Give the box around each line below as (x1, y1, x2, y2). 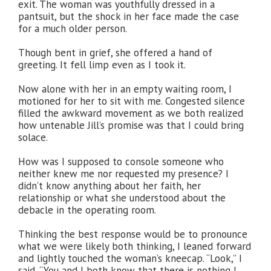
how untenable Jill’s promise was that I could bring (18, 119, 244, 132)
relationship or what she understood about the (18, 191, 226, 204)
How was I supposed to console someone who (18, 155, 224, 168)
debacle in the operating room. (18, 203, 156, 217)
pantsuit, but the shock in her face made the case (18, 10, 239, 23)
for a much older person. (18, 22, 127, 35)
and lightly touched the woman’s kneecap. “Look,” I (18, 252, 242, 265)
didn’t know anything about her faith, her (18, 179, 201, 192)
